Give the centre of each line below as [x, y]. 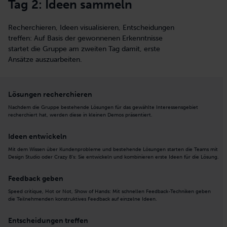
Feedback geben [36, 178]
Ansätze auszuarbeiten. [45, 59]
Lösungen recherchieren [50, 94]
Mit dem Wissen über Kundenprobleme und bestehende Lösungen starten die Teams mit [113, 149]
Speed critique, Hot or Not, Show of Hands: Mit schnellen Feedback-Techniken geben [109, 191]
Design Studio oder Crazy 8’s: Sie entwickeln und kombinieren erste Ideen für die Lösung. [113, 157]
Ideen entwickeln [37, 136]
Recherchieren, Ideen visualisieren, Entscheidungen [91, 27]
